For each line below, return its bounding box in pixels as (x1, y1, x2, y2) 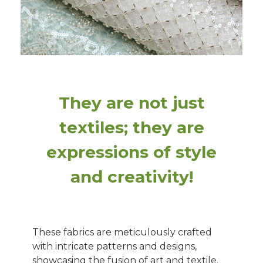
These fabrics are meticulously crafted (32, 227, 212, 238)
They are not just (58, 93, 205, 113)
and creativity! (70, 167, 193, 187)
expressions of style (46, 142, 217, 162)
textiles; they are (59, 117, 204, 137)
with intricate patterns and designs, (32, 241, 197, 252)
